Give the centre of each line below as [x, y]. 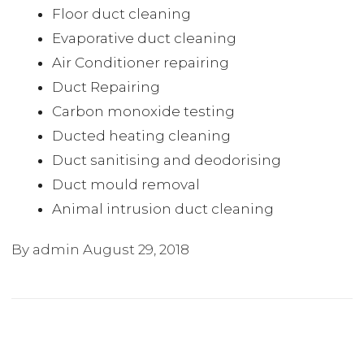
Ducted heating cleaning [141, 136]
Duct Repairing [106, 87]
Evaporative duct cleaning [144, 38]
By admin [47, 249]
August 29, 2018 [136, 249]
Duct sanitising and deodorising [167, 160]
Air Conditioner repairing [141, 63]
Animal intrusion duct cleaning [163, 209]
